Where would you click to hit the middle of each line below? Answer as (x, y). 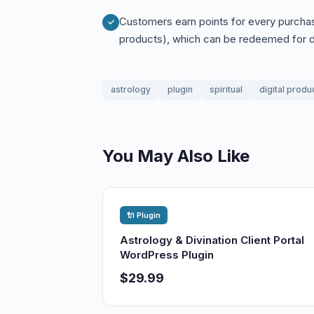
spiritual (226, 89)
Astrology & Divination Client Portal (212, 240)
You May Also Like (176, 156)
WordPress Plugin (167, 255)
